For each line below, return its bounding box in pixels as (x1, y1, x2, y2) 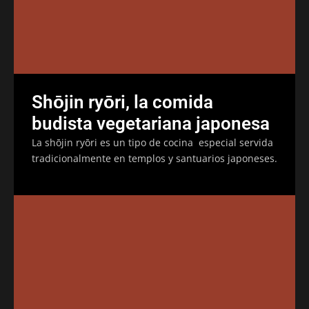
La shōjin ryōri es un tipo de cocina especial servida (32, 135, 273, 149)
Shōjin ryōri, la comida (32, 91, 213, 112)
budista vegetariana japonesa (32, 112, 270, 134)
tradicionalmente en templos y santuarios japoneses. (32, 151, 277, 165)
